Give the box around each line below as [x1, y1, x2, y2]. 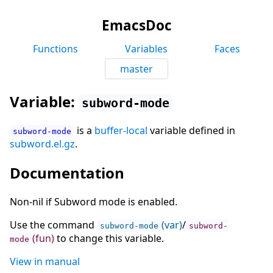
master [119, 62, 153, 76]
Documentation [10, 162, 124, 183]
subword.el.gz [10, 136, 75, 151]
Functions [33, 42, 79, 55]
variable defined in [147, 123, 235, 137]
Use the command [10, 218, 97, 232]
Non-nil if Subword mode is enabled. [10, 194, 177, 208]
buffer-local [94, 123, 147, 137]
